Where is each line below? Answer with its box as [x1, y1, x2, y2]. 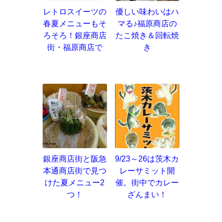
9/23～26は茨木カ [115, 155, 179, 164]
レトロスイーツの [43, 7, 107, 16]
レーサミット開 [119, 166, 175, 175]
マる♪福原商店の [117, 19, 177, 28]
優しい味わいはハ [115, 7, 179, 16]
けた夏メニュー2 [45, 178, 105, 187]
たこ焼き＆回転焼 [115, 31, 179, 40]
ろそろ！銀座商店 [43, 31, 107, 40]
